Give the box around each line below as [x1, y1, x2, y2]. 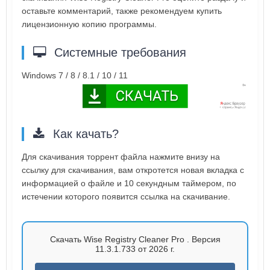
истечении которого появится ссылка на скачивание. [22, 191, 230, 201]
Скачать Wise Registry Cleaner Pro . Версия [49, 234, 221, 244]
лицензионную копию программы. [22, 19, 157, 30]
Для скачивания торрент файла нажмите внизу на [22, 151, 220, 162]
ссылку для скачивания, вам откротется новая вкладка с [22, 165, 244, 175]
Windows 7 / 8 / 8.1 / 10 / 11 [22, 71, 128, 81]
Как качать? [49, 127, 119, 140]
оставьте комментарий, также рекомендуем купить [22, 6, 222, 16]
